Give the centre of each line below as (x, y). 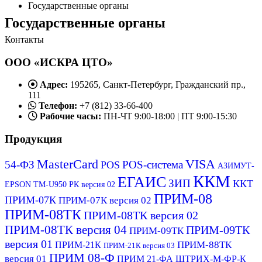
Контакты (24, 39)
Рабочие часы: (70, 116)
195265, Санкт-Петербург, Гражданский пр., (158, 85)
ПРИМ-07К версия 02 (105, 200)
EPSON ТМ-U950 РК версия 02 (60, 184)
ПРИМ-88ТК (204, 244)
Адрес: (54, 85)
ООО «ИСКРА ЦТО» (59, 62)
